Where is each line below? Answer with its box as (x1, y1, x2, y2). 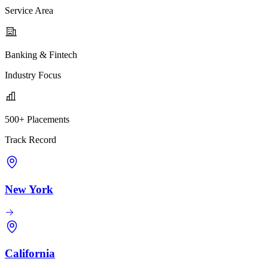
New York (5, 182, 53, 196)
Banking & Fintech (5, 50, 77, 60)
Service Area (5, 5, 53, 16)
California (5, 247, 55, 260)
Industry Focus (5, 70, 61, 81)
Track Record (5, 135, 56, 145)
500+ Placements (5, 114, 69, 125)
